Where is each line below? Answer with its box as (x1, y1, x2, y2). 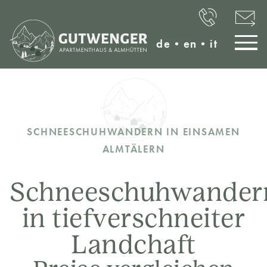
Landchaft (71, 234, 196, 260)
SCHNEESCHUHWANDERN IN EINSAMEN (27, 125, 240, 138)
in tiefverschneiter (21, 207, 246, 234)
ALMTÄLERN (102, 142, 165, 156)
